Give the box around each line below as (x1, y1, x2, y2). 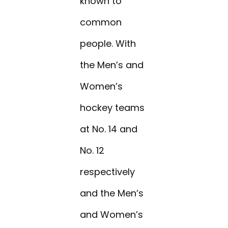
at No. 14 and (80, 123, 138, 136)
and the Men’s (80, 187, 144, 200)
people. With (80, 37, 136, 50)
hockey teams (80, 101, 145, 115)
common (80, 16, 122, 29)
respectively (80, 165, 135, 179)
